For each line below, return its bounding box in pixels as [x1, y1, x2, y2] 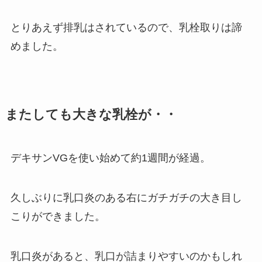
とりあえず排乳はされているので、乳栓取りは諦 [10, 22, 242, 34]
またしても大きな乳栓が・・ [5, 108, 177, 122]
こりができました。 [10, 211, 105, 223]
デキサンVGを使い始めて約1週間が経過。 [10, 152, 211, 164]
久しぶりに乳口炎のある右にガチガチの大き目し [10, 192, 242, 204]
